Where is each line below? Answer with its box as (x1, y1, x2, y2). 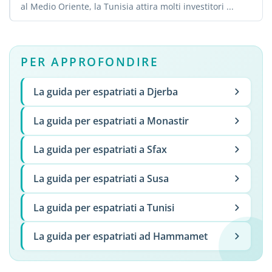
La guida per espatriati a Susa (33, 171, 169, 185)
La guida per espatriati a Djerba (33, 85, 178, 99)
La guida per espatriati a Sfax (33, 143, 167, 157)
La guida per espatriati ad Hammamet (33, 229, 208, 243)
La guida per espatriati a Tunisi (33, 200, 174, 214)
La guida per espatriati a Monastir (33, 114, 189, 127)
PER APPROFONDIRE (21, 53, 159, 70)
